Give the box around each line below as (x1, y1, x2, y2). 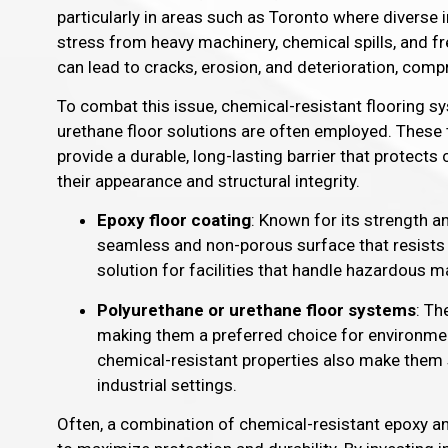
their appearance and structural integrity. (57, 171, 360, 192)
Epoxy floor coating (97, 210, 251, 231)
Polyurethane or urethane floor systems (97, 299, 416, 320)
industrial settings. (97, 374, 237, 395)
